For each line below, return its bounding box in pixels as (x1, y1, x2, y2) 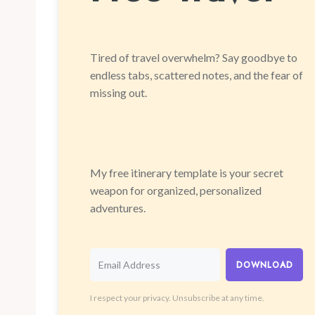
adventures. (90, 201, 146, 214)
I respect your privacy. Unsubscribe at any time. (90, 292, 264, 303)
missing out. (90, 86, 147, 99)
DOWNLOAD (236, 259, 294, 271)
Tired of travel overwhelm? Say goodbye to (90, 51, 297, 64)
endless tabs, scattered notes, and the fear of (90, 68, 303, 82)
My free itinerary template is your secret (90, 166, 283, 179)
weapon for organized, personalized (90, 184, 262, 197)
